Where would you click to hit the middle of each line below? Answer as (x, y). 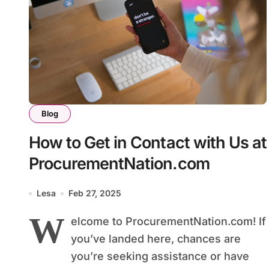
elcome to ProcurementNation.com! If (168, 222)
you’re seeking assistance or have (160, 256)
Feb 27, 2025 (95, 193)
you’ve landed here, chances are (156, 239)
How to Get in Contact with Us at (148, 143)
